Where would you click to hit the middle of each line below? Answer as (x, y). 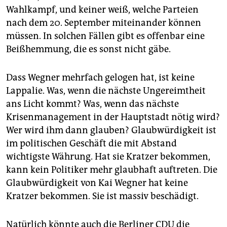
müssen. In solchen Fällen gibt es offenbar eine (105, 36)
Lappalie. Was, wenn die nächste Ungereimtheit (106, 91)
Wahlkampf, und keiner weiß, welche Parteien (102, 10)
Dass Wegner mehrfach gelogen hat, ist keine (100, 78)
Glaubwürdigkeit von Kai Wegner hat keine (97, 183)
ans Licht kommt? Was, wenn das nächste (92, 104)
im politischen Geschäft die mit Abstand (91, 144)
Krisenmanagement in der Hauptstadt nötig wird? (113, 117)
